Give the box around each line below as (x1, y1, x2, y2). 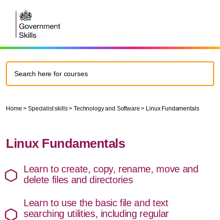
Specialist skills (27, 105, 68, 112)
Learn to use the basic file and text (24, 197, 168, 208)
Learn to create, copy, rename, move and (24, 164, 198, 174)
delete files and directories (24, 174, 133, 185)
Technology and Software (74, 105, 140, 112)
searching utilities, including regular (24, 208, 169, 219)
